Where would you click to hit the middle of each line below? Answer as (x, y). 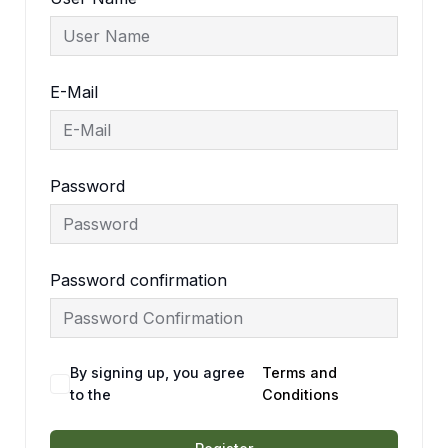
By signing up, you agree (158, 373)
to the (91, 395)
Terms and (299, 373)
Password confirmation (139, 280)
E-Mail (74, 92)
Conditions (300, 395)
